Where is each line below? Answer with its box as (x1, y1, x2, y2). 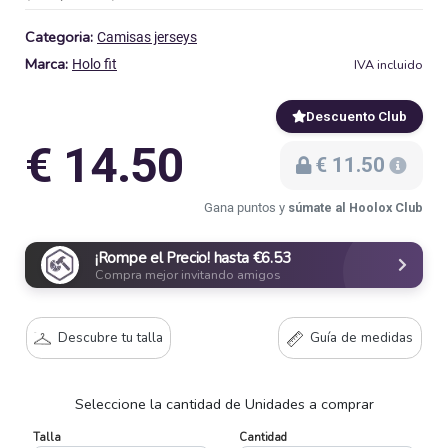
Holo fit (72, 56, 117, 74)
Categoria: (25, 27, 97, 48)
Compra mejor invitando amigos (95, 265, 281, 283)
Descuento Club (306, 108, 407, 125)
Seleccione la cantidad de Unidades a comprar (74, 394, 374, 415)
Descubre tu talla (54, 328, 163, 348)
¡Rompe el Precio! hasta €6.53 (95, 247, 291, 268)
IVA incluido (353, 55, 423, 73)
